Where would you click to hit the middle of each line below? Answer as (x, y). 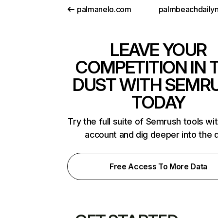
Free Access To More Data (158, 167)
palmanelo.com (104, 9)
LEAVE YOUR (158, 50)
